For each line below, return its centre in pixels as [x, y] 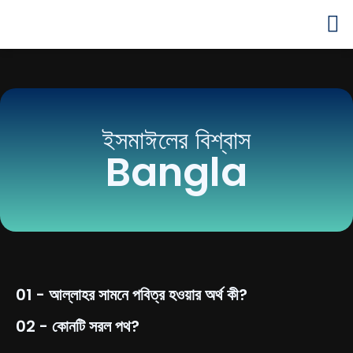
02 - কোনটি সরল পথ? [78, 326]
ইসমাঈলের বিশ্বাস [176, 140]
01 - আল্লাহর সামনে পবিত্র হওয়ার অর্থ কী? [132, 295]
